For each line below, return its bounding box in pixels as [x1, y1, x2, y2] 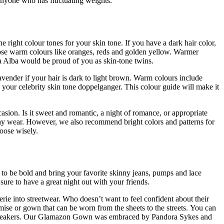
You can [190, 203, 216, 212]
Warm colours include [133, 73, 202, 82]
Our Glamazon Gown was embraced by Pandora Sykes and [23, 212, 212, 221]
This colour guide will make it [124, 82, 219, 91]
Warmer [173, 47, 198, 56]
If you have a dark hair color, [125, 38, 216, 47]
